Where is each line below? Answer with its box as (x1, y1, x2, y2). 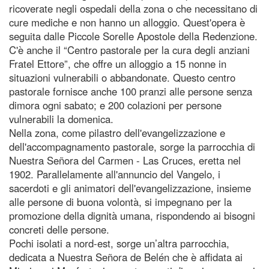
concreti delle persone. (9, 222, 109, 237)
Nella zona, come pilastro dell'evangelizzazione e (9, 125, 225, 140)
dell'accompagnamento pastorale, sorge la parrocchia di (9, 139, 255, 154)
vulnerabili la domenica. (9, 111, 113, 126)
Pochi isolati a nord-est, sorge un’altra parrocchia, (9, 235, 229, 250)
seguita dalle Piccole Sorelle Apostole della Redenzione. (9, 28, 258, 43)
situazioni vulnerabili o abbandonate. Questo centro (9, 70, 235, 85)
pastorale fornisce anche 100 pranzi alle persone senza (9, 83, 252, 98)
